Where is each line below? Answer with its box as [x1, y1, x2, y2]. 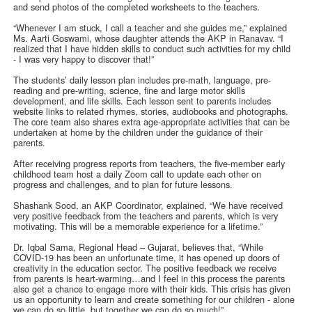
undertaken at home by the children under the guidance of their [13, 125, 263, 139]
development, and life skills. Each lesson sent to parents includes [13, 93, 272, 107]
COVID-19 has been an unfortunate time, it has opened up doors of [13, 250, 281, 264]
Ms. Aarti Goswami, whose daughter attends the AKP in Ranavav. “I [13, 31, 284, 45]
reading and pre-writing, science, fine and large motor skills [13, 83, 246, 97]
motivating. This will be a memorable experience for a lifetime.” [13, 219, 263, 233]
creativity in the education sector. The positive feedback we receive [13, 260, 277, 274]
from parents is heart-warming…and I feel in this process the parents [13, 271, 286, 285]
